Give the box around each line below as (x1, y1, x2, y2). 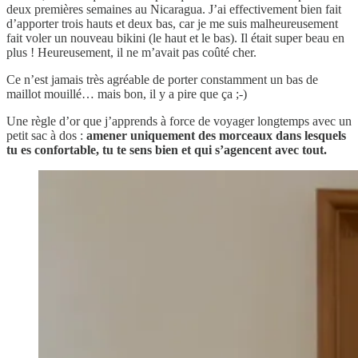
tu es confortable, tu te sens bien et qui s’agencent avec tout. (6, 142, 327, 157)
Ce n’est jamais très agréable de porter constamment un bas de (6, 72, 318, 86)
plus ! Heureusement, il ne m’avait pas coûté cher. (6, 45, 257, 59)
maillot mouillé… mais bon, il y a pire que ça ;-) (6, 86, 247, 101)
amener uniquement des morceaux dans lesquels (86, 128, 346, 142)
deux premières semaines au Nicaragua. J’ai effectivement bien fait (6, 2, 341, 16)
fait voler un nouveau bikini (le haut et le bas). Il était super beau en (6, 30, 344, 45)
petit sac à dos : (6, 128, 86, 142)
